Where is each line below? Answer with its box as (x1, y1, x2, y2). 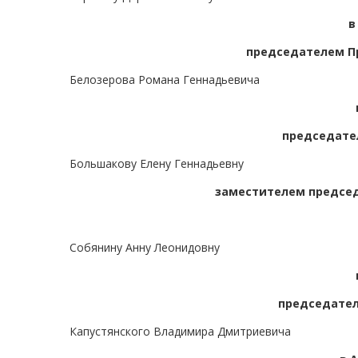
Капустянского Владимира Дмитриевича (70, 324, 291, 340)
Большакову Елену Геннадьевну (70, 156, 244, 172)
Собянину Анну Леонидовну (70, 240, 220, 256)
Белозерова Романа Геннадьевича (70, 72, 260, 88)
